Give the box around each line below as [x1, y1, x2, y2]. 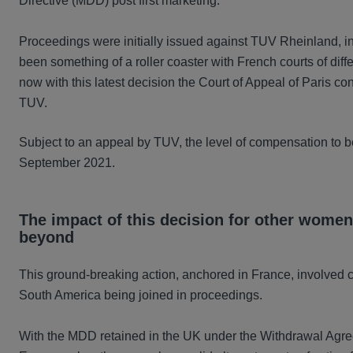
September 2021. [19, 156, 115, 170]
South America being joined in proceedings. [19, 288, 262, 303]
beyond [19, 229, 74, 247]
